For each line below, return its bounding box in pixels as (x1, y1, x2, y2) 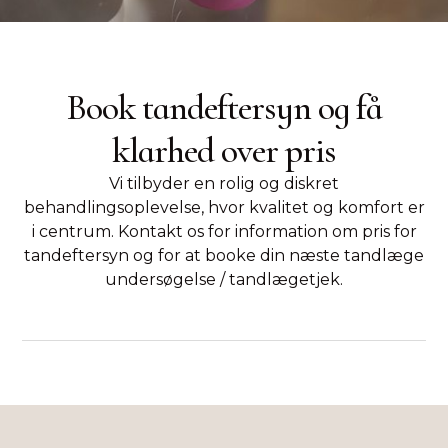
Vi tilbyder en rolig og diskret (109, 173, 339, 193)
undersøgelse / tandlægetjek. (105, 269, 343, 289)
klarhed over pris (112, 128, 336, 172)
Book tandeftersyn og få (66, 85, 382, 129)
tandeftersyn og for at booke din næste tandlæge (24, 245, 424, 265)
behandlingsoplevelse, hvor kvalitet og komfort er (23, 197, 425, 217)
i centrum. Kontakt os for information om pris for (31, 221, 417, 241)
